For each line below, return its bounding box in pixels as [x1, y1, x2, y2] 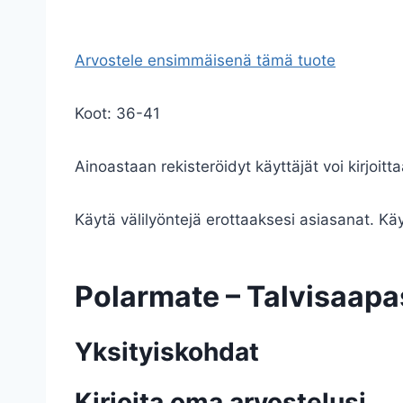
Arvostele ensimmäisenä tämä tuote [75, 51, 336, 69]
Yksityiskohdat [75, 336, 259, 367]
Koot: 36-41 [75, 104, 160, 122]
